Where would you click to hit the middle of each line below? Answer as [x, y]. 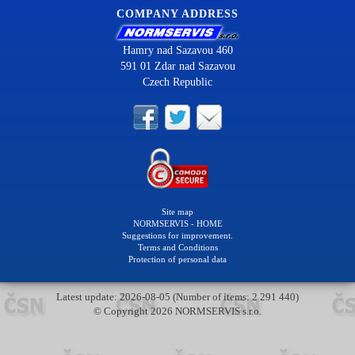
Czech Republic [177, 82]
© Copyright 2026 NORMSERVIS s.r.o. [177, 311]
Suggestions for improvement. [177, 235]
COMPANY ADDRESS [177, 14]
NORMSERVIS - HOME [177, 223]
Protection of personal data [177, 259]
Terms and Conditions [177, 247]
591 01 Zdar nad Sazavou [177, 67]
